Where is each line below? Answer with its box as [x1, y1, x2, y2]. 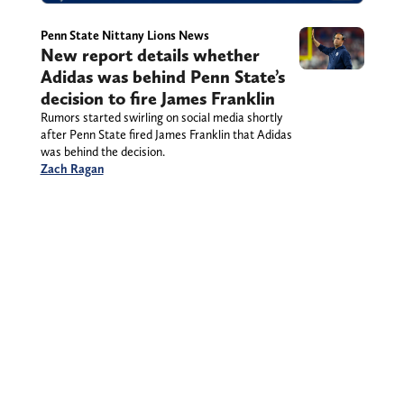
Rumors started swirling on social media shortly [40, 110, 282, 125]
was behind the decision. [40, 144, 165, 160]
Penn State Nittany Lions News [40, 28, 209, 43]
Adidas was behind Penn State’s [40, 66, 285, 88]
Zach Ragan [40, 161, 104, 177]
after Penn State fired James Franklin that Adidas [40, 127, 292, 142]
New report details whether [40, 44, 260, 67]
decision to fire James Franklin [40, 87, 275, 110]
